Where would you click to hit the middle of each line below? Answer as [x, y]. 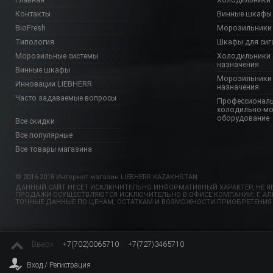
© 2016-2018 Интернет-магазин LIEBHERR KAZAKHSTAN [106, 177]
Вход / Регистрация [59, 265]
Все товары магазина [54, 149]
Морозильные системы [57, 55]
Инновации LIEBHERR [54, 83]
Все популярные [44, 135]
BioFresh [30, 27]
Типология [35, 41]
